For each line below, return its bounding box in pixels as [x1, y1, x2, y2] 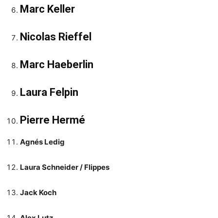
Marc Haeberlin [20, 58, 93, 71]
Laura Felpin [20, 86, 78, 98]
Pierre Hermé [20, 113, 85, 126]
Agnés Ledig [20, 137, 65, 146]
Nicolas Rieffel [20, 30, 91, 43]
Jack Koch [20, 187, 56, 197]
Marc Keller [20, 2, 75, 15]
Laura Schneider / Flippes [20, 162, 109, 172]
